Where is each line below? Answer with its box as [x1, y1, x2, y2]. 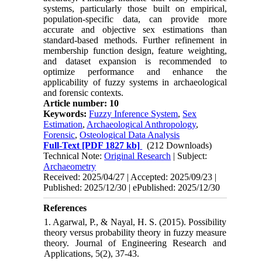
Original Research [104, 150, 171, 161]
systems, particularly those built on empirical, [43, 3, 227, 13]
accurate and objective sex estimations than [43, 24, 227, 35]
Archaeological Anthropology [87, 119, 196, 129]
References [43, 202, 87, 213]
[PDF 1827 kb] [80, 140, 140, 150]
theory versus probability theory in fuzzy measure [44, 227, 226, 237]
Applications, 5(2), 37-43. [44, 248, 140, 258]
